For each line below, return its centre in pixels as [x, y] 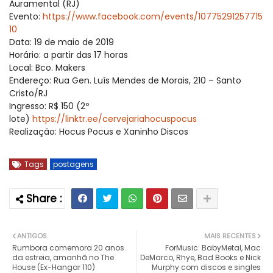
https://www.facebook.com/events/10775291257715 [153, 16]
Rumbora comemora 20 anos [68, 247]
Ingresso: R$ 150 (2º [49, 106]
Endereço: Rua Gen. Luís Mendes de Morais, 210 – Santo [125, 80]
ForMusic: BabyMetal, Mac [213, 247]
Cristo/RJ [28, 93]
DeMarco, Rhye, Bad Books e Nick [200, 257]
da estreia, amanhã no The [63, 257]
